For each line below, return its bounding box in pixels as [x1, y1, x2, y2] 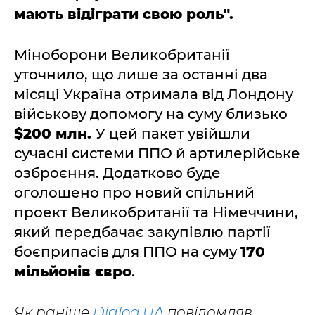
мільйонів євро [14, 263, 131, 280]
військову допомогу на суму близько [14, 105, 288, 122]
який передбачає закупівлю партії [14, 224, 271, 240]
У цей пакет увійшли [96, 125, 250, 142]
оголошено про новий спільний [14, 184, 255, 201]
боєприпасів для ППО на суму [14, 243, 240, 260]
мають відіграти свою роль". [14, 6, 233, 22]
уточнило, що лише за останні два [14, 66, 268, 83]
